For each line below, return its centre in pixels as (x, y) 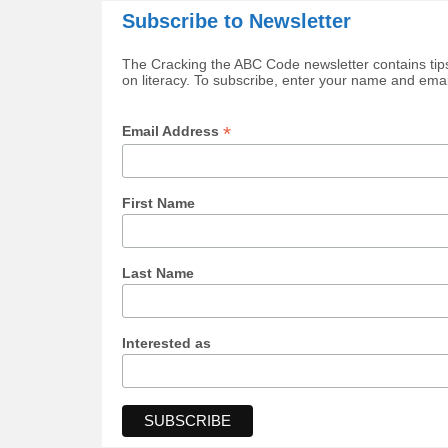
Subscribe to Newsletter (236, 21)
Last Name (158, 272)
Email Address (172, 131)
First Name (158, 203)
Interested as (166, 342)
